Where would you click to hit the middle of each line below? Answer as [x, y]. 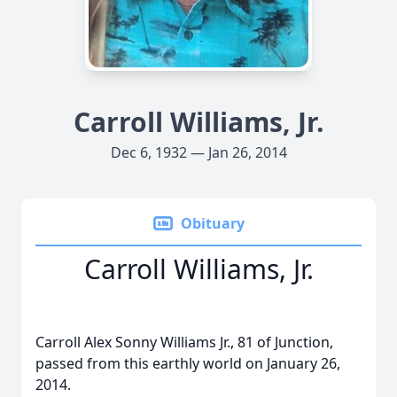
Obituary [213, 223]
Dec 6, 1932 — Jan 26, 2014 [198, 152]
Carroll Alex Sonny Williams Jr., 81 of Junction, [184, 342]
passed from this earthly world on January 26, [188, 363]
